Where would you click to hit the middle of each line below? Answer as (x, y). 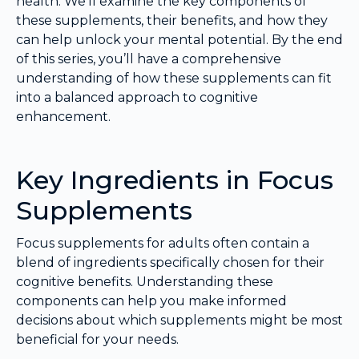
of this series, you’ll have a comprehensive (149, 58)
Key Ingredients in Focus (175, 179)
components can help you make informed (151, 301)
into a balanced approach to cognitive (137, 97)
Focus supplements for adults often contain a (163, 243)
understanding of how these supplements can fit (174, 78)
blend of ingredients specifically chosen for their (170, 262)
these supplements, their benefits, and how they (172, 20)
